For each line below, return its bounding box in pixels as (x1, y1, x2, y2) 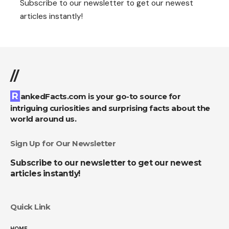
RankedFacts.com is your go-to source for (12, 90, 18, 102)
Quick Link (10, 202, 50, 212)
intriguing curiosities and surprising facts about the (10, 103, 210, 113)
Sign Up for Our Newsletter (10, 139, 116, 149)
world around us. (10, 114, 76, 124)
